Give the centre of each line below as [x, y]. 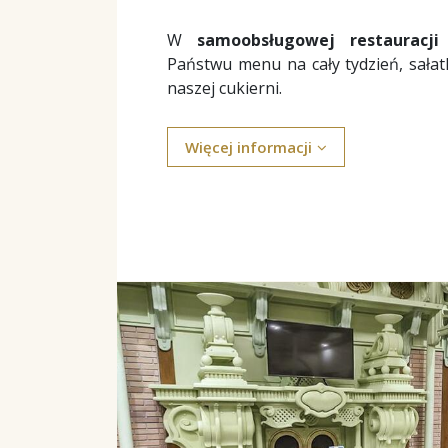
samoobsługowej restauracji [317, 39]
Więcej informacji [248, 146]
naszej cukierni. [224, 87]
